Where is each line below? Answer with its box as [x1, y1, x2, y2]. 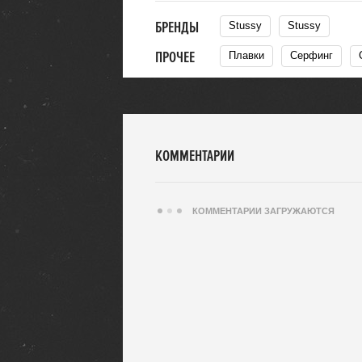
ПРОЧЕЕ [155, 48, 195, 67]
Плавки [236, 49, 264, 61]
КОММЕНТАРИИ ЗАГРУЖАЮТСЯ [192, 206, 335, 216]
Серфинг [297, 49, 333, 61]
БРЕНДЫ [155, 18, 199, 37]
